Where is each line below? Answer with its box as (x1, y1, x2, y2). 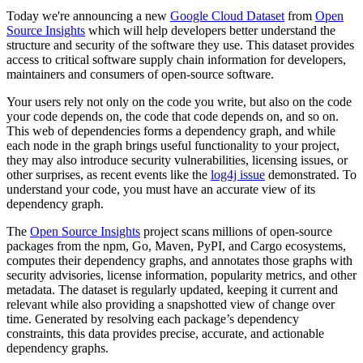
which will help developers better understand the (85, 23, 335, 38)
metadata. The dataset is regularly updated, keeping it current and (6, 283, 338, 297)
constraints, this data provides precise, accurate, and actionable (6, 327, 324, 341)
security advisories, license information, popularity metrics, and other (6, 268, 357, 283)
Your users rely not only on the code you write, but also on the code (6, 95, 352, 109)
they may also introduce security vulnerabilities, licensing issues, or (6, 153, 348, 168)
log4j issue (211, 168, 265, 182)
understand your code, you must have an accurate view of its (6, 182, 315, 197)
